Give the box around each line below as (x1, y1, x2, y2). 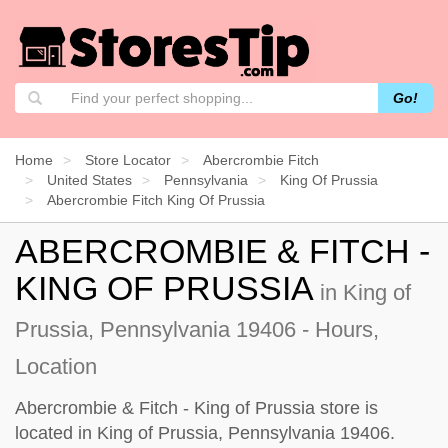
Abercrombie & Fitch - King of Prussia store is (15, 397, 378, 418)
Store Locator (85, 151, 171, 168)
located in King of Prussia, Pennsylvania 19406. (15, 422, 395, 443)
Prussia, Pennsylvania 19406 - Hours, (15, 316, 379, 342)
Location (15, 353, 97, 379)
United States (47, 171, 132, 188)
